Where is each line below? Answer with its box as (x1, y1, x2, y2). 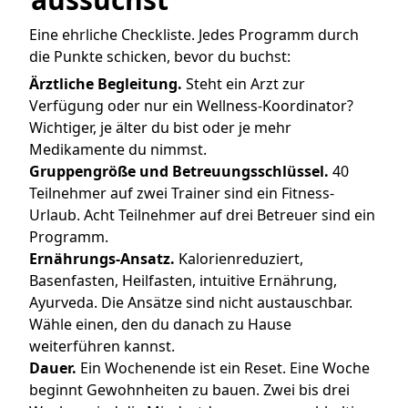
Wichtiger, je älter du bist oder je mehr (29, 117, 291, 138)
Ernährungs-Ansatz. (29, 249, 175, 270)
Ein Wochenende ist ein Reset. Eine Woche (76, 358, 370, 379)
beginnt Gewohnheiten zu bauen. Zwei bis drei (29, 380, 350, 401)
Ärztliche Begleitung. (29, 74, 182, 95)
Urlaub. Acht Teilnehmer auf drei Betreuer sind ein (29, 205, 375, 226)
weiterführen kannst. (29, 336, 175, 357)
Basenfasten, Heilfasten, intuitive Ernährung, (29, 270, 337, 291)
